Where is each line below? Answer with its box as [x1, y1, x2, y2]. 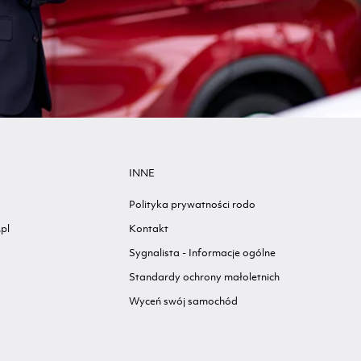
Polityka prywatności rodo [129, 197, 256, 211]
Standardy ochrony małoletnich [129, 269, 280, 284]
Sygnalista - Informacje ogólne [129, 245, 276, 259]
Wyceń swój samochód [129, 293, 239, 308]
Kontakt [129, 221, 169, 235]
